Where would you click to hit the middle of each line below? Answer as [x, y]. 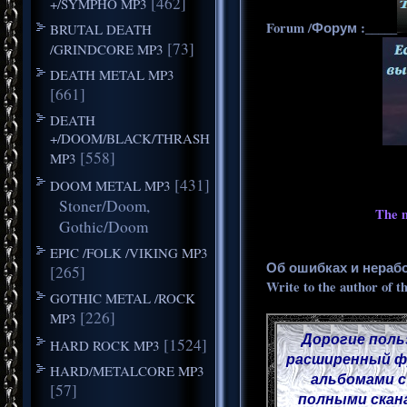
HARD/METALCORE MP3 [127, 370]
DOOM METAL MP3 [110, 185]
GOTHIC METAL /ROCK [122, 298]
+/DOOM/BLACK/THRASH [129, 138]
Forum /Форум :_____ [332, 27]
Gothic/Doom [103, 226]
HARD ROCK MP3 [104, 345]
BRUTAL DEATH [100, 29]
